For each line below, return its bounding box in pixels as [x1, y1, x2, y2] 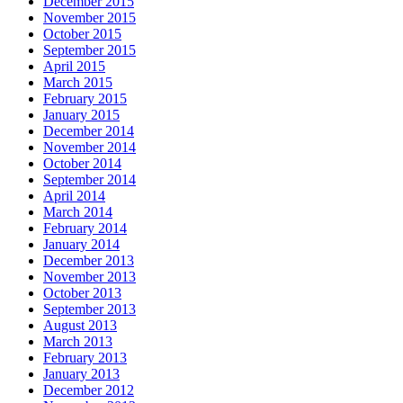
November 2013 [43, 268, 136, 284]
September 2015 [43, 41, 136, 58]
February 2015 [43, 90, 127, 106]
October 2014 [43, 155, 121, 171]
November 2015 [43, 9, 136, 25]
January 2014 [43, 236, 120, 252]
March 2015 [43, 74, 112, 90]
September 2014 [43, 171, 136, 187]
